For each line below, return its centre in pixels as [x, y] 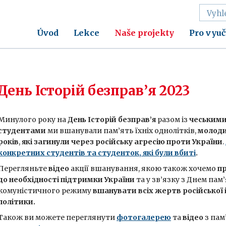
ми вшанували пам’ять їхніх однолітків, [122, 131]
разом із [173, 120]
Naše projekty [144, 33]
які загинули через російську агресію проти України [122, 142]
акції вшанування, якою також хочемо [143, 168]
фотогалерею [144, 217]
